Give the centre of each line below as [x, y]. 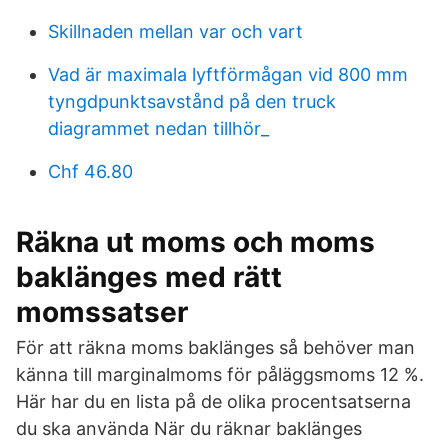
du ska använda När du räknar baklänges [189, 428]
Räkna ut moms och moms [195, 242]
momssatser [102, 312]
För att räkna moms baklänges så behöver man [215, 347]
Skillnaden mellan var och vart [175, 31]
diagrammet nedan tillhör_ [158, 128]
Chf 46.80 [90, 171]
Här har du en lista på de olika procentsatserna [213, 401]
